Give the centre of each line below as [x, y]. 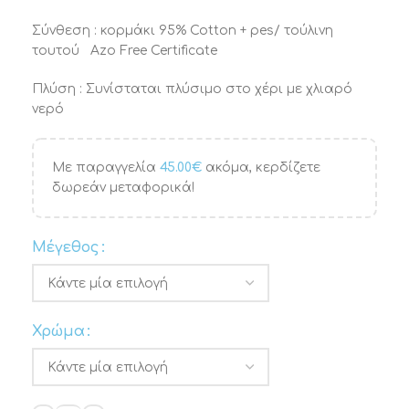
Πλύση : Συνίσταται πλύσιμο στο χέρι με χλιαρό [192, 89]
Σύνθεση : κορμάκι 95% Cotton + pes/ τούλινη [183, 31]
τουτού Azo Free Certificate [125, 51]
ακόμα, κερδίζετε [261, 168]
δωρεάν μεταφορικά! [123, 188]
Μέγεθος [66, 247]
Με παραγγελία [106, 168]
